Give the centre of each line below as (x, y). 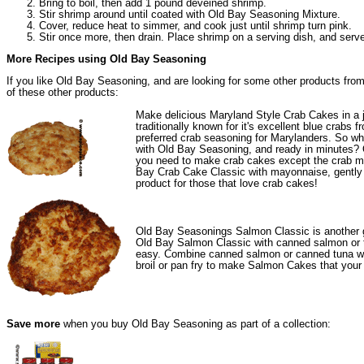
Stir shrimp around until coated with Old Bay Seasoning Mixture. (190, 15)
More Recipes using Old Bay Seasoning (106, 59)
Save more (33, 323)
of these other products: (63, 93)
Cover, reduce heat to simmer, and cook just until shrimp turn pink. (195, 26)
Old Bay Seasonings (186, 231)
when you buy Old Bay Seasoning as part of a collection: (195, 323)
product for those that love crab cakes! (227, 183)
